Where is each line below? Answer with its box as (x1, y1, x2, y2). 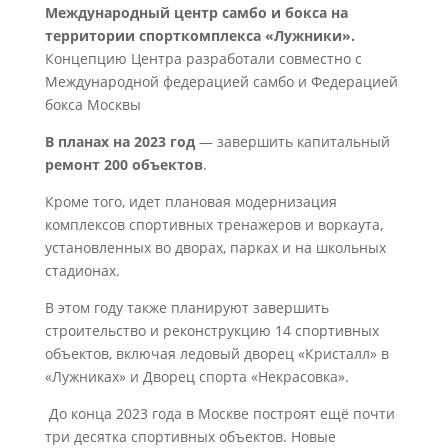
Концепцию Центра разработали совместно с (44, 49, 362, 68)
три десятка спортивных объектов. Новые (44, 427, 336, 446)
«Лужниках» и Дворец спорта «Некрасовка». (44, 367, 349, 386)
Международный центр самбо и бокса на (44, 3, 348, 22)
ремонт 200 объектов (44, 155, 203, 174)
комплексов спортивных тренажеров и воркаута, (44, 215, 383, 234)
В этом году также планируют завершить (44, 298, 329, 317)
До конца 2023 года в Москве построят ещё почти (44, 404, 395, 423)
